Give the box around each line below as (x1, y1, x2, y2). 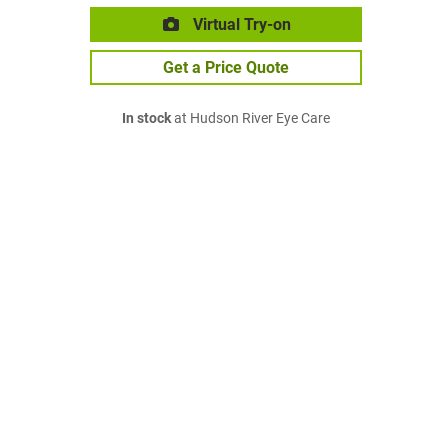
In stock (122, 110, 171, 127)
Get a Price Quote (163, 58, 289, 77)
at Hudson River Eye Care (171, 110, 330, 127)
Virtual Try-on (189, 15, 291, 34)
